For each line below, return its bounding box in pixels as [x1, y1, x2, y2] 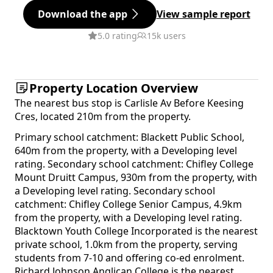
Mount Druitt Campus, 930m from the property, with [15, 171, 257, 185]
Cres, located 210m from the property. [15, 110, 191, 124]
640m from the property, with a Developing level [15, 144, 237, 158]
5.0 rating [97, 30, 137, 42]
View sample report [156, 7, 250, 21]
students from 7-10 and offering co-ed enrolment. [15, 251, 244, 265]
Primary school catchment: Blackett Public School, [15, 130, 244, 144]
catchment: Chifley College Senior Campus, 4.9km [15, 197, 242, 211]
